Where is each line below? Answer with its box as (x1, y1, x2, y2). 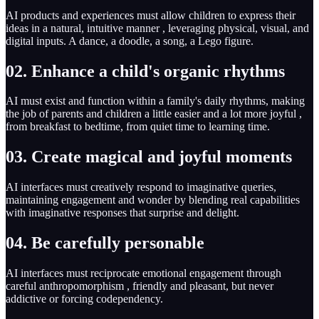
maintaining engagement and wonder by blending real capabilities (6, 194, 300, 206)
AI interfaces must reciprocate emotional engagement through (6, 267, 281, 280)
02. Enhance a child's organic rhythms (6, 61, 285, 80)
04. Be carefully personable (6, 234, 204, 253)
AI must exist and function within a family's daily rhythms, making (6, 95, 305, 108)
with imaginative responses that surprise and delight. (6, 206, 239, 219)
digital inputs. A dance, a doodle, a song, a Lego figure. (6, 34, 253, 47)
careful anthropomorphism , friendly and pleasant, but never (6, 280, 273, 293)
